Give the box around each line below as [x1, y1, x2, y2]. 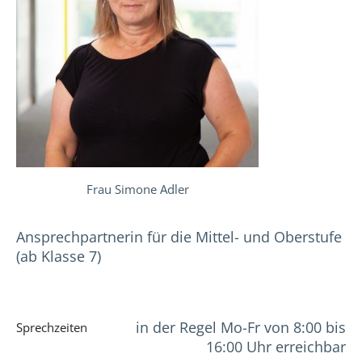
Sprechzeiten [16, 319, 87, 336]
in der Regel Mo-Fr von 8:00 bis [136, 318, 346, 338]
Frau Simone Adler [86, 181, 189, 198]
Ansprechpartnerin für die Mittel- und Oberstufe [16, 227, 342, 247]
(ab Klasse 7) [16, 246, 101, 267]
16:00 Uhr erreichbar [206, 337, 346, 357]
